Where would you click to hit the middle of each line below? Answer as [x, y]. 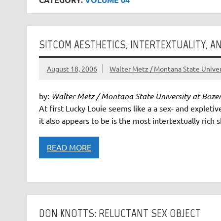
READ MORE [69, 147]
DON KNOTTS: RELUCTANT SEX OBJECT [120, 213]
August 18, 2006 [72, 69]
